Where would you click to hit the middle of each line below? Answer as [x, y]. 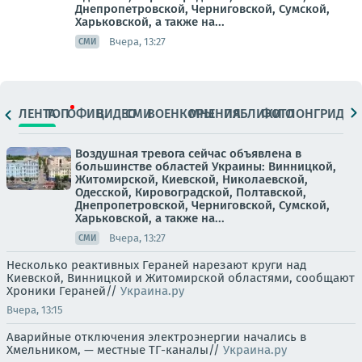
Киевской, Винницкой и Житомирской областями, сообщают [181, 278]
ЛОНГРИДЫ [320, 113]
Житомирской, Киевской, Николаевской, [192, 179]
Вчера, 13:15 [35, 310]
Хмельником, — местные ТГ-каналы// [115, 350]
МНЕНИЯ [215, 113]
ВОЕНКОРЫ [181, 113]
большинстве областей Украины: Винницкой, [206, 166]
